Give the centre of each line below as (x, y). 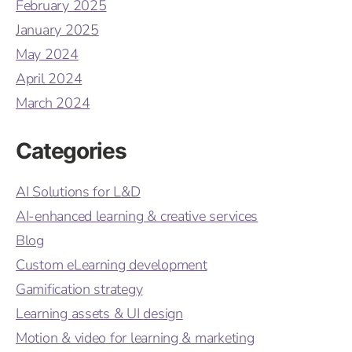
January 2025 (57, 30)
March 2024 (53, 103)
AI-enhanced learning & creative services (137, 216)
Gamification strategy (79, 290)
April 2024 (49, 79)
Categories (71, 151)
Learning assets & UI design (99, 314)
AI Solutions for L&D (78, 192)
